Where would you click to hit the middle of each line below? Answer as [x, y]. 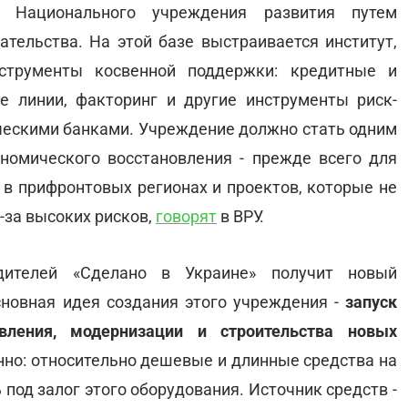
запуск [371, 302]
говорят [186, 216]
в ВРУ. [240, 216]
